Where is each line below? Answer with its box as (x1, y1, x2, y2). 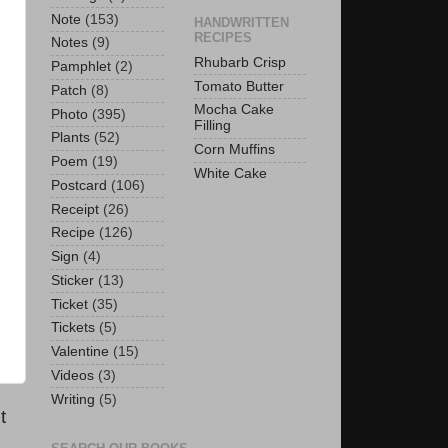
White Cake (194, 165, 267, 181)
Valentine (51, 344, 109, 360)
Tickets (51, 320, 95, 336)
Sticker (51, 272, 94, 288)
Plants (51, 130, 90, 146)
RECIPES (194, 30, 252, 45)
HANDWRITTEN (194, 15, 289, 30)
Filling (194, 118, 231, 134)
